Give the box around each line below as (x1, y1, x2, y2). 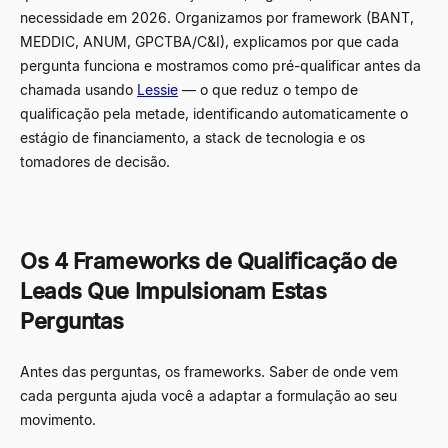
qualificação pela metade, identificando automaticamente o (20, 104, 408, 122)
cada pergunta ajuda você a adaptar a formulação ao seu (20, 386, 397, 404)
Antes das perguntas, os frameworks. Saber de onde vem (20, 362, 398, 380)
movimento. (20, 410, 96, 428)
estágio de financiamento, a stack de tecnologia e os (20, 128, 365, 146)
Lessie (137, 80, 178, 98)
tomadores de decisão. (20, 152, 170, 170)
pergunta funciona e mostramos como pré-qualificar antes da (20, 56, 421, 74)
